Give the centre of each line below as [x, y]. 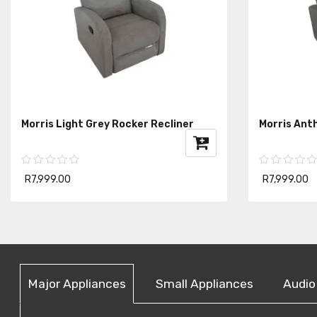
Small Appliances [204, 283]
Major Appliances [77, 283]
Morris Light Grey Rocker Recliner [108, 124]
